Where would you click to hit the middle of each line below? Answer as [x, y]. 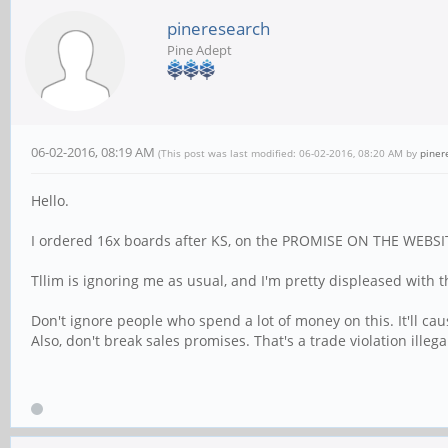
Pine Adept [199, 50]
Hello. [50, 200]
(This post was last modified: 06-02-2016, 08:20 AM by [289, 153]
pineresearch [218, 28]
